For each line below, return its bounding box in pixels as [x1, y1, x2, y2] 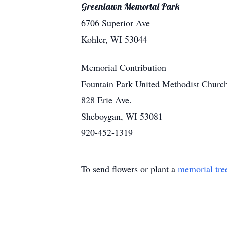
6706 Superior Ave [81, 17, 150, 29]
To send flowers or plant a [81, 163, 178, 175]
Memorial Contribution [81, 61, 166, 73]
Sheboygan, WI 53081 [81, 110, 163, 122]
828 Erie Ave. [81, 94, 132, 106]
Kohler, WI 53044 [81, 33, 147, 45]
